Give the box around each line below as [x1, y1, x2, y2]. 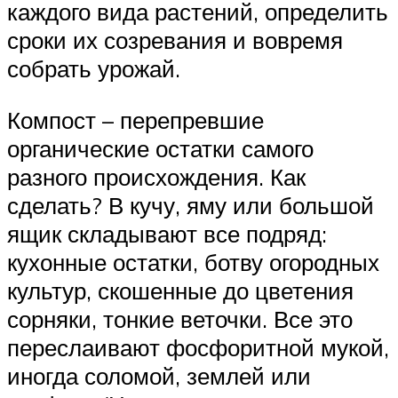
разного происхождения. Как [7, 162, 306, 191]
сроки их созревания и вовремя [7, 26, 343, 55]
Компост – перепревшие [7, 105, 264, 134]
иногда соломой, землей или [7, 361, 311, 390]
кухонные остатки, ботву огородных [7, 247, 379, 276]
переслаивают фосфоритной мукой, [7, 332, 389, 362]
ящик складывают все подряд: [7, 219, 327, 248]
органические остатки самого [7, 133, 314, 163]
